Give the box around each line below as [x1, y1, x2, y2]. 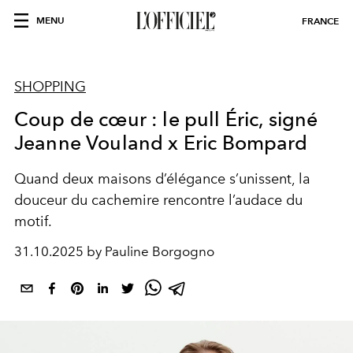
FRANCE [302, 15, 339, 27]
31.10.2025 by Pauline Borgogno [14, 243, 214, 259]
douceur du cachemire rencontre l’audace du [14, 191, 303, 209]
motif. [14, 213, 52, 230]
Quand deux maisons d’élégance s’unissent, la [14, 170, 310, 188]
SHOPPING [14, 78, 86, 95]
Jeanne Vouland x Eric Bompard [14, 131, 308, 154]
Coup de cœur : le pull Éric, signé [14, 107, 318, 131]
